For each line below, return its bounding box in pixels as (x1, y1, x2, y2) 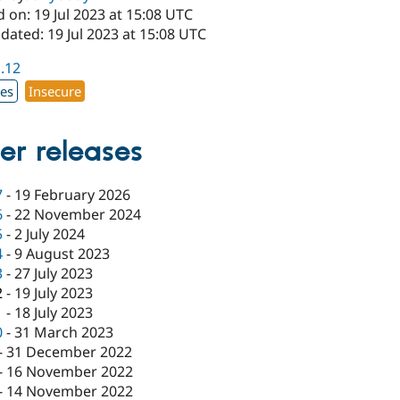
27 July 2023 (14, 263, 94, 284)
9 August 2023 (14, 244, 111, 264)
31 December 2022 (6, 342, 133, 362)
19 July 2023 (14, 283, 94, 304)
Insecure (29, 81, 82, 100)
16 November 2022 (6, 362, 134, 382)
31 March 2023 (14, 322, 114, 343)
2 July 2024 (14, 224, 86, 245)
